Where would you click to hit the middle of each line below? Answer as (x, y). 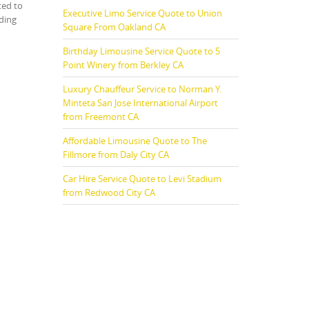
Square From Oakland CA (114, 27)
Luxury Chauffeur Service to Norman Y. (142, 89)
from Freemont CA (101, 116)
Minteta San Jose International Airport (140, 102)
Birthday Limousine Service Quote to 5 (141, 51)
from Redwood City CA (109, 192)
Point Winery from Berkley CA (123, 64)
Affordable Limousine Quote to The (135, 140)
